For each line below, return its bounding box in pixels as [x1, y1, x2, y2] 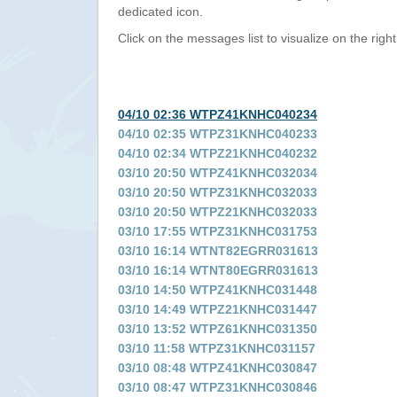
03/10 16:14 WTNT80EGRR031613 [118, 263, 318, 277]
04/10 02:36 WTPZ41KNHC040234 [118, 107, 317, 121]
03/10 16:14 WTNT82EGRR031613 [118, 244, 318, 258]
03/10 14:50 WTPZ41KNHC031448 [118, 283, 317, 297]
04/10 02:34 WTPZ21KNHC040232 [118, 146, 317, 160]
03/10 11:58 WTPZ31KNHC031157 [118, 341, 315, 355]
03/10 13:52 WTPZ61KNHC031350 [118, 322, 317, 336]
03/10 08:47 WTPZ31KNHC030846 [118, 380, 317, 394]
